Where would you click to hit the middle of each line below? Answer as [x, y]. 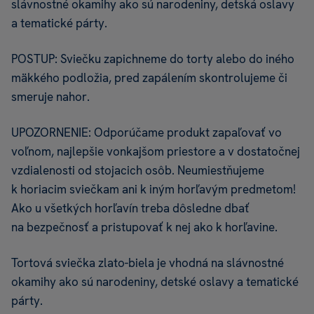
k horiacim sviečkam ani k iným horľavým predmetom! [153, 190]
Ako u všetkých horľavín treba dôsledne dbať [130, 209]
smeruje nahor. [50, 97]
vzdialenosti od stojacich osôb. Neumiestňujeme [138, 171]
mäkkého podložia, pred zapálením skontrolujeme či [149, 78]
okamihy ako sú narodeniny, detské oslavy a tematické [155, 282]
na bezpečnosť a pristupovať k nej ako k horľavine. [144, 227]
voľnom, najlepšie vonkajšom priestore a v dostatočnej [156, 152]
